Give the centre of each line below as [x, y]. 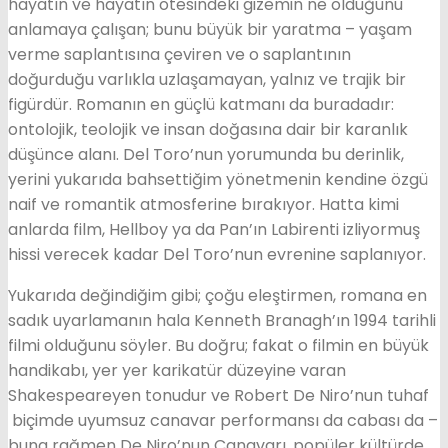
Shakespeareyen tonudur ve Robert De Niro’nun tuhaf [218, 395]
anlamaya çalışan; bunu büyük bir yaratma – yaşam [210, 29]
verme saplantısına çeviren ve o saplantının [179, 54]
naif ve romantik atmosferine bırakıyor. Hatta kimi [203, 204]
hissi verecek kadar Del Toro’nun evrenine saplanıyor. [217, 254]
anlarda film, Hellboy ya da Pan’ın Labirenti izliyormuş [214, 229]
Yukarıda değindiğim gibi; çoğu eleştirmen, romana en [217, 295]
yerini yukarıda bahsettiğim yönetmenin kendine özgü [218, 179]
